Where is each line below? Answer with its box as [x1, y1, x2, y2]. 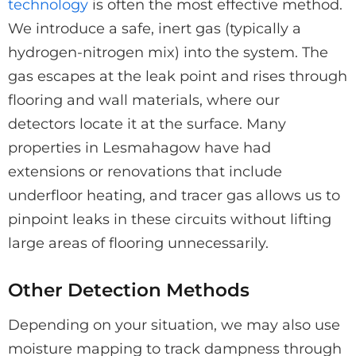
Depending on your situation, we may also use [8, 315, 340, 334]
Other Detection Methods [8, 277, 250, 301]
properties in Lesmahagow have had [8, 138, 271, 157]
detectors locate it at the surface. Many [8, 114, 286, 133]
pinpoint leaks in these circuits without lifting [8, 210, 331, 228]
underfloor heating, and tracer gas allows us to [8, 186, 340, 204]
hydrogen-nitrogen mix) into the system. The [8, 43, 328, 61]
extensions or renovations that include [8, 162, 282, 180]
